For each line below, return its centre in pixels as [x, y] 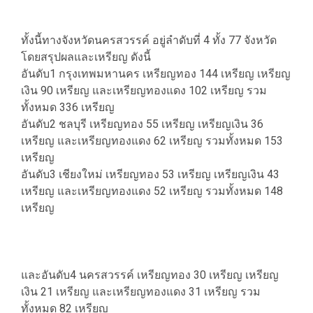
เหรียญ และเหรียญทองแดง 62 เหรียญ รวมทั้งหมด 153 [152, 141]
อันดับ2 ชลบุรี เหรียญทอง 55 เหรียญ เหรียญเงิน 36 [142, 124]
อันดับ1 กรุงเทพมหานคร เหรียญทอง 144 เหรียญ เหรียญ [156, 74]
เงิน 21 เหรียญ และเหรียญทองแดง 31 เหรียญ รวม [141, 292]
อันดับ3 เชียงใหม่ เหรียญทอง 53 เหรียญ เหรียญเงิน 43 [150, 175]
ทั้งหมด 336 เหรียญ [68, 108]
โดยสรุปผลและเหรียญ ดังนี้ [86, 57]
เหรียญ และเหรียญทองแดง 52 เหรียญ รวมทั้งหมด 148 [152, 191]
